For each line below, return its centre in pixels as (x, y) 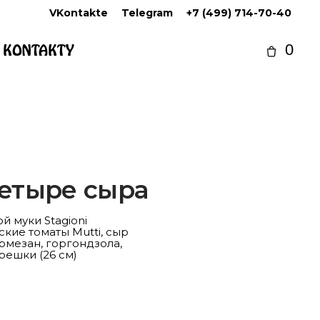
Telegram (147, 13)
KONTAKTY (39, 51)
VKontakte (79, 13)
